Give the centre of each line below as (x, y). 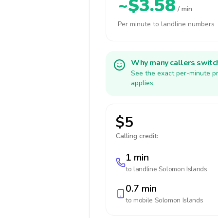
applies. (143, 83)
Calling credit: (137, 136)
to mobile (140, 200)
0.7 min (141, 189)
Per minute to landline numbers (166, 24)
